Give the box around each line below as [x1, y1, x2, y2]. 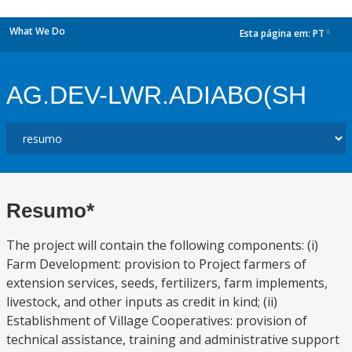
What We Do [9, 24, 65, 38]
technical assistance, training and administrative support [6, 331, 339, 348]
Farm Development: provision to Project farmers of [6, 255, 306, 273]
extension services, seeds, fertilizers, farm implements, [6, 274, 328, 291]
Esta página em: [240, 27, 313, 41]
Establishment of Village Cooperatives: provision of [6, 312, 307, 329]
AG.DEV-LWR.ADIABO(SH [6, 81, 306, 109]
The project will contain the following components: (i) [6, 236, 318, 254]
